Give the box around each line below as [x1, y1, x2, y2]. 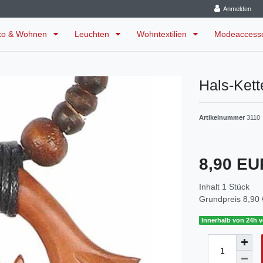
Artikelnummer [199, 114, 247, 122]
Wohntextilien [137, 29, 190, 39]
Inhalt [199, 182, 222, 192]
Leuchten [75, 29, 112, 39]
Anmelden [223, 5, 252, 12]
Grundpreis [199, 194, 243, 204]
